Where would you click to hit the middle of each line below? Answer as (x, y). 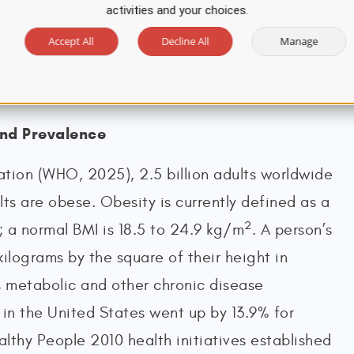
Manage (299, 41)
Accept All (71, 41)
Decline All (185, 41)
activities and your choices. (177, 10)
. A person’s (292, 230)
